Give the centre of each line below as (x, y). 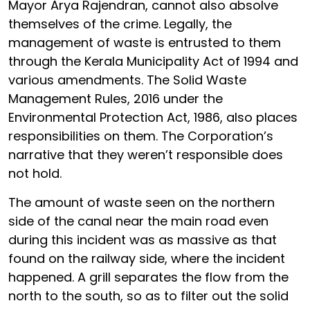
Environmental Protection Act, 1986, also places (153, 117)
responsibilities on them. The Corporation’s (141, 136)
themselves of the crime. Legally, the (120, 24)
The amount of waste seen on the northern (142, 202)
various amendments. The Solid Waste (127, 80)
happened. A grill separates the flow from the (148, 277)
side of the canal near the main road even (138, 221)
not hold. (35, 173)
